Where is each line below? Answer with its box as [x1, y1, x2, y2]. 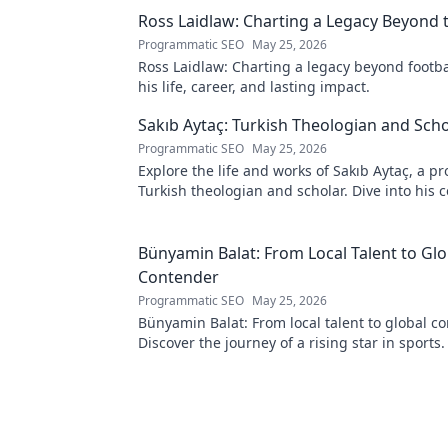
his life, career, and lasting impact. [138, 77, 370, 96]
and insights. [138, 201, 226, 220]
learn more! [138, 353, 216, 372]
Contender [138, 266, 219, 288]
